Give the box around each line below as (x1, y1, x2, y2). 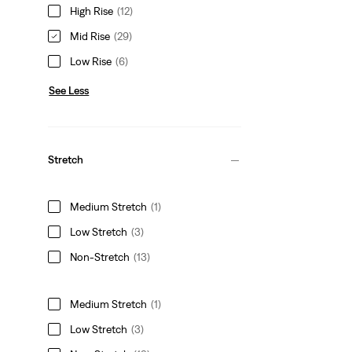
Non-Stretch (70, 250, 130, 263)
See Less (49, 83, 90, 97)
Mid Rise (70, 29, 111, 42)
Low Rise (70, 54, 112, 68)
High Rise (70, 4, 114, 17)
